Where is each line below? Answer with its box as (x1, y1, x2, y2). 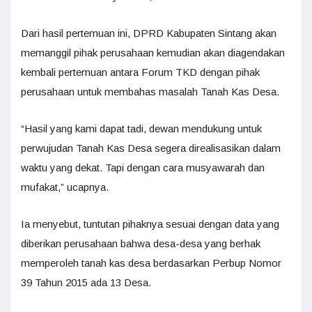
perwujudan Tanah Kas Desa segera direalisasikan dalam (21, 141, 281, 154)
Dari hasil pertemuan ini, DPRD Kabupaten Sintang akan (21, 26, 276, 39)
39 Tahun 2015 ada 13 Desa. (21, 276, 151, 288)
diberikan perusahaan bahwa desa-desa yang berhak (21, 237, 260, 249)
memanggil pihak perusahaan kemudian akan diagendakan (21, 46, 285, 58)
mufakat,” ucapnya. (21, 180, 109, 193)
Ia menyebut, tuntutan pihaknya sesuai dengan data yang (21, 217, 279, 230)
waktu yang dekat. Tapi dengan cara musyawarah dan (21, 161, 265, 173)
